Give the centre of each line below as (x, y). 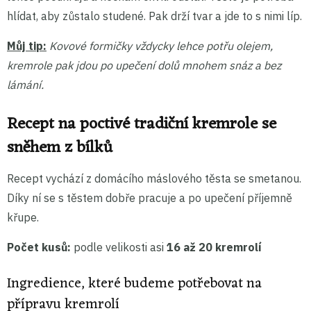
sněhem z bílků (60, 149)
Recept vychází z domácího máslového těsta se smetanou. (154, 178)
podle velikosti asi (119, 247)
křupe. (23, 217)
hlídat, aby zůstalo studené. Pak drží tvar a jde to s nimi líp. (154, 16)
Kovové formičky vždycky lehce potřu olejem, (161, 45)
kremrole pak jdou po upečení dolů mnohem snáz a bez (144, 65)
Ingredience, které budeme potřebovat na (134, 284)
